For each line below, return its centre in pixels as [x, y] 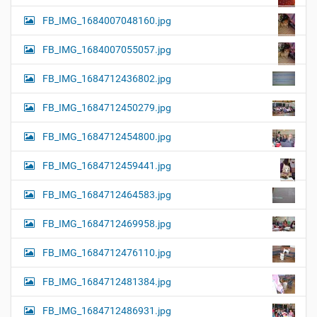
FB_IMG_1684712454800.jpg [107, 137]
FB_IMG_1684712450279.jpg [107, 108]
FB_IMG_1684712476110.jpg [107, 253]
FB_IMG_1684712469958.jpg [107, 224]
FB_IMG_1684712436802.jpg [107, 79]
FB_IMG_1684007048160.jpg [107, 21]
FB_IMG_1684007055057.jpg [107, 50]
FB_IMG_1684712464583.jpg [107, 195]
